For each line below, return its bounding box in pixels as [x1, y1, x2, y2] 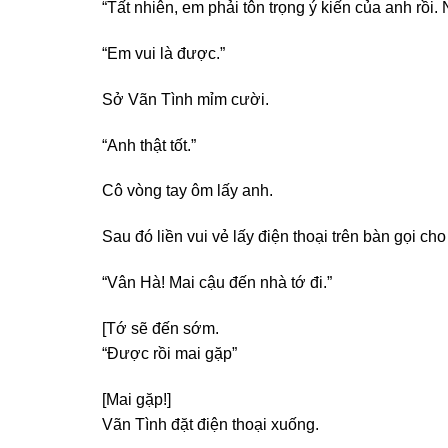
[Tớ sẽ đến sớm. [102, 319, 219, 337]
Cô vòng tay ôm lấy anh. [102, 182, 273, 200]
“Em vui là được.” [102, 45, 225, 63]
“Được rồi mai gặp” [102, 344, 237, 362]
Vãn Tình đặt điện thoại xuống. [102, 415, 319, 433]
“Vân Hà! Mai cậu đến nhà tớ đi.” [102, 274, 332, 292]
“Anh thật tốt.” [102, 136, 196, 154]
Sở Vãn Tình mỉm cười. [102, 90, 269, 108]
